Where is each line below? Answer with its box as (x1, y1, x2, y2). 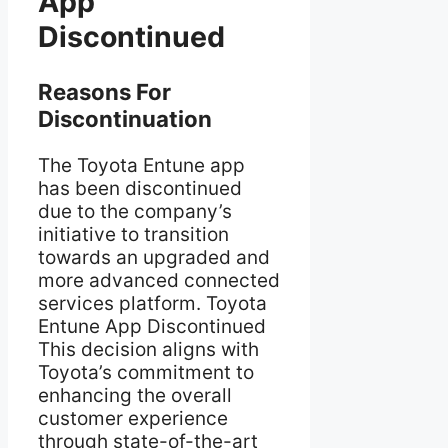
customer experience (38, 406, 228, 430)
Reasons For (38, 77, 171, 105)
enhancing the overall (38, 383, 232, 407)
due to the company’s (38, 199, 232, 223)
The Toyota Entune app (38, 153, 245, 177)
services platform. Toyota (38, 291, 267, 315)
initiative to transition (38, 222, 229, 246)
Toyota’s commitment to (38, 360, 254, 384)
